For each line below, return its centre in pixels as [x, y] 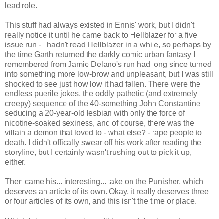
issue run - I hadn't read [46, 44]
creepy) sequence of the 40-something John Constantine [103, 103]
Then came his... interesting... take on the [77, 181]
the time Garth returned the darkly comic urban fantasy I [100, 54]
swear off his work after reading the [140, 142]
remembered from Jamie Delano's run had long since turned [108, 64]
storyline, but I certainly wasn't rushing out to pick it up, [98, 152]
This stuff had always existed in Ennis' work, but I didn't [99, 25]
